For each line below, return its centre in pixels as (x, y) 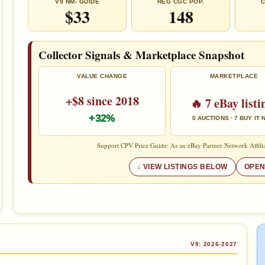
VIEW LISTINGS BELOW (185, 167)
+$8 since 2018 (102, 101)
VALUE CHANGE (102, 76)
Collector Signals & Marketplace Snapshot (141, 55)
